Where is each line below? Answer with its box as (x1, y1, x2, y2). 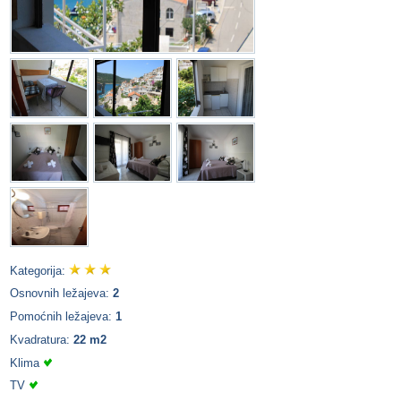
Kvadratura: (10, 332, 73, 346)
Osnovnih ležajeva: (10, 286, 113, 301)
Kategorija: (10, 263, 69, 277)
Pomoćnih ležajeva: (10, 310, 115, 324)
